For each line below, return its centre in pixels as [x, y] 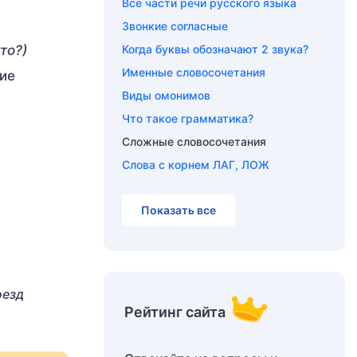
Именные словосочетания [194, 72]
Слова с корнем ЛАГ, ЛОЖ [196, 165]
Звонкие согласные [175, 26]
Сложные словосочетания [194, 141]
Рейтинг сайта [175, 312]
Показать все [178, 210]
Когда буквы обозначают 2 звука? [215, 49]
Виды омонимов [166, 95]
